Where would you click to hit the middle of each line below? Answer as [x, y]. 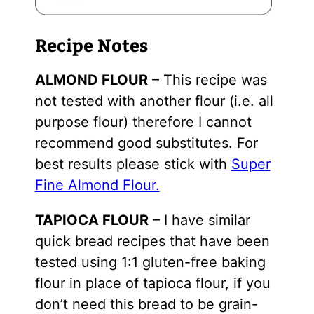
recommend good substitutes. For [146, 143]
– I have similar [199, 220]
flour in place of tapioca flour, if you [152, 283]
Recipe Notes [91, 45]
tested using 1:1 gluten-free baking [150, 262]
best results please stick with [133, 164]
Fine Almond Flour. [97, 185]
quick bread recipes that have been [152, 241]
